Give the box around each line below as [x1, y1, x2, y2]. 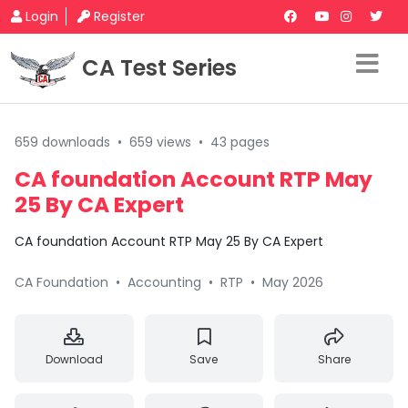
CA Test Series [82, 53, 237, 83]
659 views [129, 133, 191, 151]
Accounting [127, 273, 201, 291]
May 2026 [262, 273, 323, 291]
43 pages [210, 133, 270, 151]
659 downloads [15, 133, 110, 151]
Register [94, 7, 145, 25]
